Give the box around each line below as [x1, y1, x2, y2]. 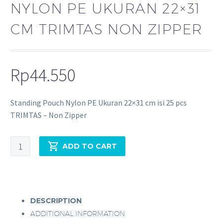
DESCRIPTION [30, 196, 82, 206]
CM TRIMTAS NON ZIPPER [10, 21, 203, 38]
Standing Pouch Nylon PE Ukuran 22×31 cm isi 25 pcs [10, 98, 187, 108]
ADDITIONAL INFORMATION [30, 210, 125, 218]
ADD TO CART [62, 142, 117, 151]
